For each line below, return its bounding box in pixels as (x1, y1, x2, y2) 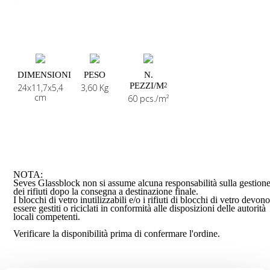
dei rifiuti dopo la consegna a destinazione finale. (13, 186, 199, 197)
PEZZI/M (129, 81, 164, 91)
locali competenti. (13, 212, 81, 222)
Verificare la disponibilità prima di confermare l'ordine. (13, 228, 221, 239)
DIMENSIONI (17, 70, 72, 80)
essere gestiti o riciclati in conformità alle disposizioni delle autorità (13, 203, 266, 214)
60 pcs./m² (128, 93, 169, 105)
